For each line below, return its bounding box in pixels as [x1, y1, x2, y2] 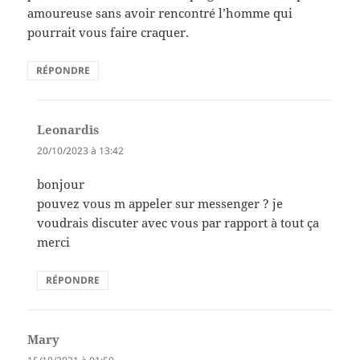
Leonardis [37, 121, 100, 138]
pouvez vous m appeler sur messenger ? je [37, 194, 284, 211]
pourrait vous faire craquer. [27, 24, 190, 41]
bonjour [37, 175, 85, 192]
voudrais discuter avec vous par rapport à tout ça [37, 214, 320, 231]
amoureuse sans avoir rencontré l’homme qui [27, 5, 293, 22]
